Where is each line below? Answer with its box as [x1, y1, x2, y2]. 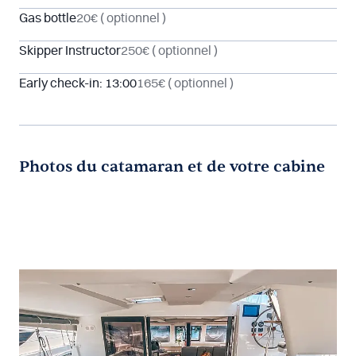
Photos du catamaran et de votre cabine [19, 159, 325, 175]
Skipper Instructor [19, 44, 121, 57]
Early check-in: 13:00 [19, 77, 137, 90]
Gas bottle [19, 12, 76, 25]
